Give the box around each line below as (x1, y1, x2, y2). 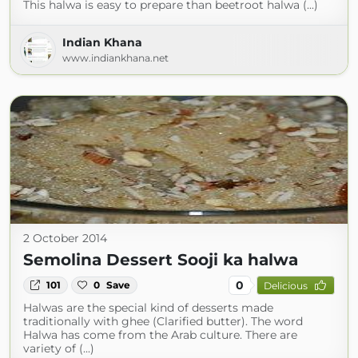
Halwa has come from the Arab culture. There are (23, 328, 297, 342)
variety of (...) (23, 341, 94, 356)
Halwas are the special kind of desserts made (23, 300, 273, 315)
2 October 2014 (23, 231, 107, 245)
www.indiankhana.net (62, 52, 169, 64)
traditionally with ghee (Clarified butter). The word (23, 314, 303, 328)
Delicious (263, 279, 308, 292)
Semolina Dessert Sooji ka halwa (23, 250, 298, 269)
